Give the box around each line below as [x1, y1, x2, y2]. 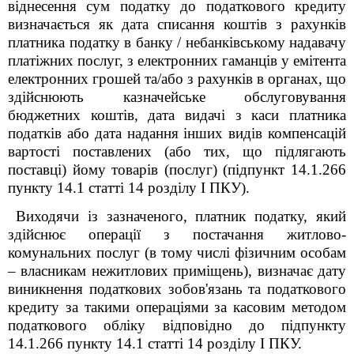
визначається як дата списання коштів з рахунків [8, 16, 346, 32]
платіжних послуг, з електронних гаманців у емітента [8, 52, 346, 69]
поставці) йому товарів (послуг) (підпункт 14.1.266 [8, 161, 346, 178]
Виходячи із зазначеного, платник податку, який [16, 208, 346, 224]
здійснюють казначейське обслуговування [8, 88, 346, 105]
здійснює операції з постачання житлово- [8, 226, 346, 243]
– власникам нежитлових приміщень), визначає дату [8, 262, 346, 279]
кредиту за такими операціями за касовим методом [8, 299, 346, 315]
